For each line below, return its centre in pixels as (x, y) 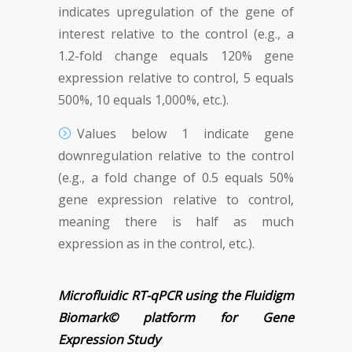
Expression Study (109, 339)
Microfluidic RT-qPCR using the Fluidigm (176, 295)
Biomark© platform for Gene (176, 317)
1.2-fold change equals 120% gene (176, 56)
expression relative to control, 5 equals (176, 78)
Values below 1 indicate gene (185, 134)
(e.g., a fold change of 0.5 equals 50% (176, 178)
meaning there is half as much (176, 222)
